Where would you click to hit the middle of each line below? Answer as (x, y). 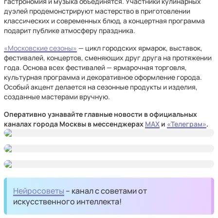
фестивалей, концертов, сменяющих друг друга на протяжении (108, 58)
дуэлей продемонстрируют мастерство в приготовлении (97, 11)
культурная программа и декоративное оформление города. (103, 77)
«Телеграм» (187, 124)
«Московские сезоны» (40, 48)
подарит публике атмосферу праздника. (70, 30)
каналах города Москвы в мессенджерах (74, 124)
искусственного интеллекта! (68, 201)
